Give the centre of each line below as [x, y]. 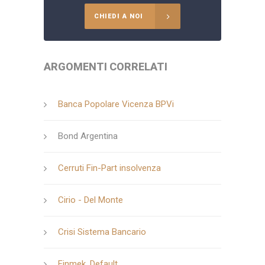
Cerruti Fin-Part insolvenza [109, 168]
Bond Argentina [88, 136]
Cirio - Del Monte [91, 200]
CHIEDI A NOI [119, 16]
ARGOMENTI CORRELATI [106, 66]
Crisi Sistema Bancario [102, 232]
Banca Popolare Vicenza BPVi [116, 104]
